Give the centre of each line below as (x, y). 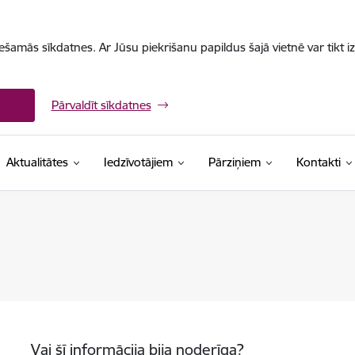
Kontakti (318, 162)
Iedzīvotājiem (138, 162)
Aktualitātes (37, 162)
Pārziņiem (234, 162)
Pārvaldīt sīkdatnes (101, 105)
